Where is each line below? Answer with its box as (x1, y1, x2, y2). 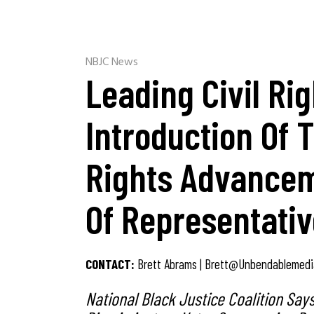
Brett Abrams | (137, 256, 205, 272)
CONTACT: (86, 256, 137, 272)
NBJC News (86, 53, 138, 71)
